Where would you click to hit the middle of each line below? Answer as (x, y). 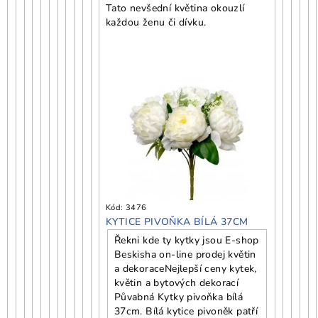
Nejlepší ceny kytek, (210, 268)
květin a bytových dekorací (176, 283)
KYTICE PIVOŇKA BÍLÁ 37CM (177, 221)
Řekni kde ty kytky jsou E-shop (186, 240)
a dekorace (139, 268)
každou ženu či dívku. (156, 22)
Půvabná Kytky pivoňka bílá (179, 297)
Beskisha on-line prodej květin (185, 254)
